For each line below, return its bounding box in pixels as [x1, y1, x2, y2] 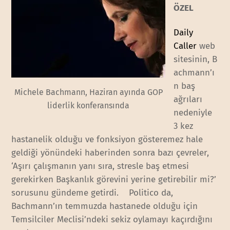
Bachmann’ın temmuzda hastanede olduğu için [11, 200, 198, 212]
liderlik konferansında [47, 100, 130, 110]
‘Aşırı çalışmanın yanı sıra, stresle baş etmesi [11, 160, 189, 171]
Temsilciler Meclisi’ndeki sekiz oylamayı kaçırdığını [11, 214, 213, 225]
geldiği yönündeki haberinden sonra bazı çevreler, [11, 147, 209, 158]
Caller [174, 40, 197, 51]
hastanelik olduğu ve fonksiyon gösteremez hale [11, 133, 203, 145]
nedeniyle [174, 107, 213, 118]
